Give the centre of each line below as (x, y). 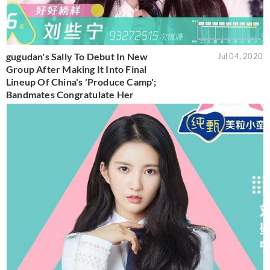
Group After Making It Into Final (77, 69)
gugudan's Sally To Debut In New (77, 56)
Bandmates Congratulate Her (70, 94)
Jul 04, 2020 (240, 56)
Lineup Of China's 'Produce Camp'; (81, 81)
